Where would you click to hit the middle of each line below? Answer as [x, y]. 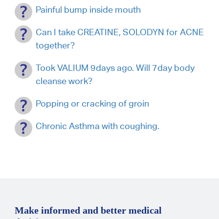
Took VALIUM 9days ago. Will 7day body [115, 67]
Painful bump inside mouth [88, 9]
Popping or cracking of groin [92, 103]
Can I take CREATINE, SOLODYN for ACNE [120, 32]
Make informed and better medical [88, 210]
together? [55, 45]
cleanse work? [64, 81]
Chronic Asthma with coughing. [98, 126]
